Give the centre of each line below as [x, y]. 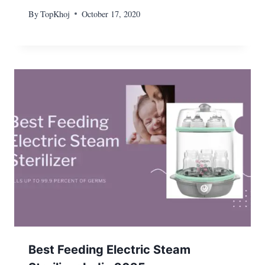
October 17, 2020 [111, 14]
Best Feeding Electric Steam [109, 250]
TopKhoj [55, 14]
